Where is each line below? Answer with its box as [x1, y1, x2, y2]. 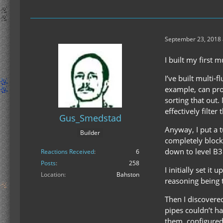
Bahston [116, 170, 139, 179]
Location [41, 170, 64, 179]
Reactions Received [41, 147, 94, 156]
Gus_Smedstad [59, 112, 121, 124]
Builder [80, 128, 100, 137]
